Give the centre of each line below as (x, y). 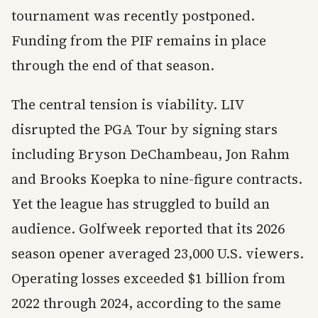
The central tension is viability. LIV (128, 104)
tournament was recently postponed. (133, 16)
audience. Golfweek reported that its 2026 (148, 229)
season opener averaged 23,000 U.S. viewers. (158, 253)
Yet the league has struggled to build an (141, 204)
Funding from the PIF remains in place (139, 40)
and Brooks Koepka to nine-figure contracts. (157, 179)
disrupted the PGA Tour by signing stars (144, 129)
